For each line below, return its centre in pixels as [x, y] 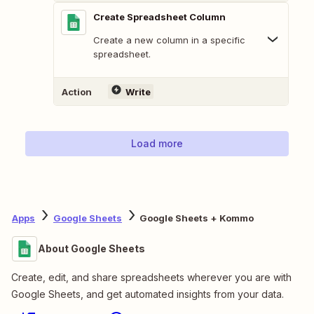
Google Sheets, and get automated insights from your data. [148, 294]
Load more [157, 144]
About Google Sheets [91, 249]
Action [77, 91]
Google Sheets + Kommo [197, 218]
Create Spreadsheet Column [159, 17]
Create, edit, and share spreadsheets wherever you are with [151, 278]
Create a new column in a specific [169, 40]
